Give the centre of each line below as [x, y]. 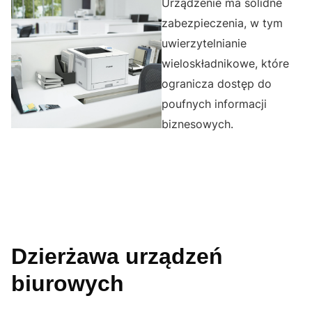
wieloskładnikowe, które [225, 64]
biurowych [68, 284]
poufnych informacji [214, 104]
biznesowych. [197, 124]
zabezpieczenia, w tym [222, 23]
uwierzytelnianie [204, 44]
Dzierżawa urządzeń [117, 257]
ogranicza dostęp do [217, 84]
